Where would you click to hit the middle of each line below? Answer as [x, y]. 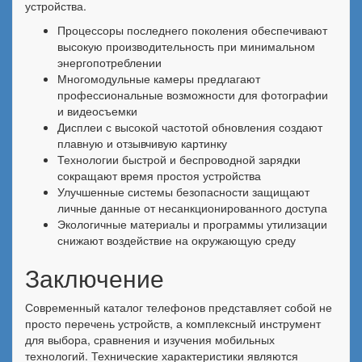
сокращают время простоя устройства [159, 175]
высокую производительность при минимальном [186, 46]
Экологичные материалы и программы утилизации [192, 224]
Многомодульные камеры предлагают [159, 78]
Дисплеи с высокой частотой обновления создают [190, 127]
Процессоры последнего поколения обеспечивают [192, 30]
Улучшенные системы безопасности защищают [183, 192]
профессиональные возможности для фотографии [193, 95]
